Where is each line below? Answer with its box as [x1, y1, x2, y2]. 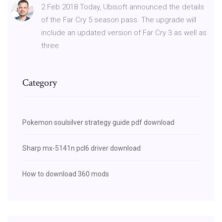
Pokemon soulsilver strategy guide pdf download [22, 118, 174, 126]
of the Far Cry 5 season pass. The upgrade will [41, 15, 196, 24]
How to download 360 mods [22, 169, 109, 178]
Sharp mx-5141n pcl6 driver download [22, 144, 141, 152]
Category [22, 76, 57, 89]
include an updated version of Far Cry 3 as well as [41, 28, 207, 37]
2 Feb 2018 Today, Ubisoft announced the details [41, 2, 204, 11]
